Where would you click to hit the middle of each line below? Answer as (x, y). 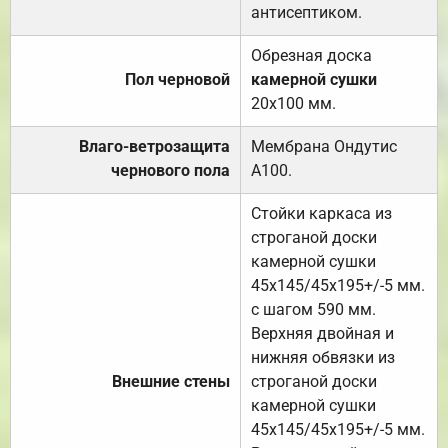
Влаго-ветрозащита (154, 146)
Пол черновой (177, 79)
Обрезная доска (311, 55)
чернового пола (170, 170)
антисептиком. (306, 12)
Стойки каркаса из (321, 213)
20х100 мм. (293, 103)
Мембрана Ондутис (324, 146)
